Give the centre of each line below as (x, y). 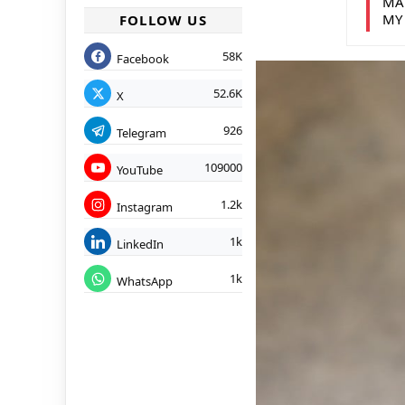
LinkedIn (140, 244)
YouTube (140, 170)
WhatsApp (145, 281)
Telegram (141, 132)
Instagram (145, 207)
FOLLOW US (163, 20)
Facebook (143, 58)
